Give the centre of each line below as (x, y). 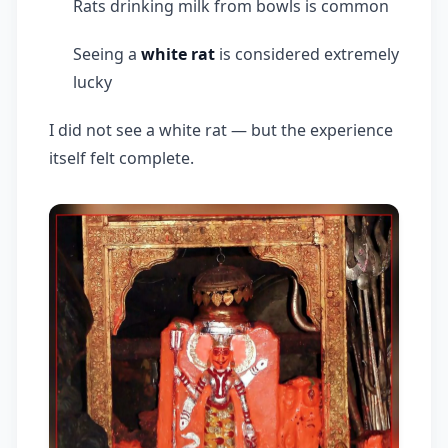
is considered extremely (307, 53)
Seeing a (107, 53)
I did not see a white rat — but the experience (221, 129)
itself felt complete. (121, 157)
